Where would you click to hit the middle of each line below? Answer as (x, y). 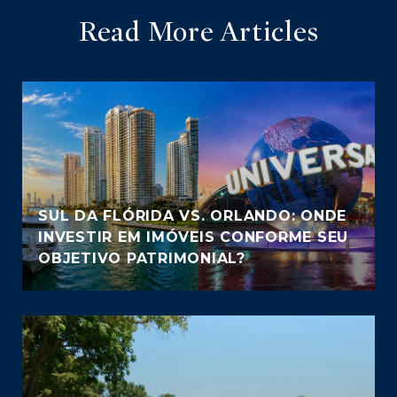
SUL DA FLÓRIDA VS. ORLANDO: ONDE (192, 215)
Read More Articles (198, 31)
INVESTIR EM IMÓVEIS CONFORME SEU (193, 237)
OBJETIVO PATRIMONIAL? (142, 258)
